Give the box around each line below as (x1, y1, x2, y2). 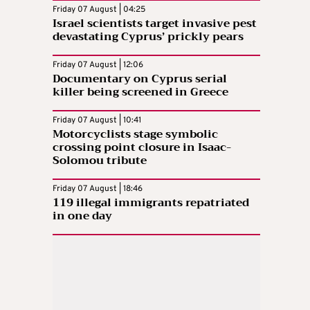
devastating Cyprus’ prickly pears (53, 26, 244, 46)
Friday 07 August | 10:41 (53, 114, 141, 126)
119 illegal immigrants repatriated (53, 192, 249, 212)
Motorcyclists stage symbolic (53, 124, 218, 144)
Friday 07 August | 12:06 (53, 59, 143, 71)
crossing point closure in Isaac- (53, 137, 231, 157)
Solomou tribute (53, 150, 147, 170)
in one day (53, 206, 112, 226)
